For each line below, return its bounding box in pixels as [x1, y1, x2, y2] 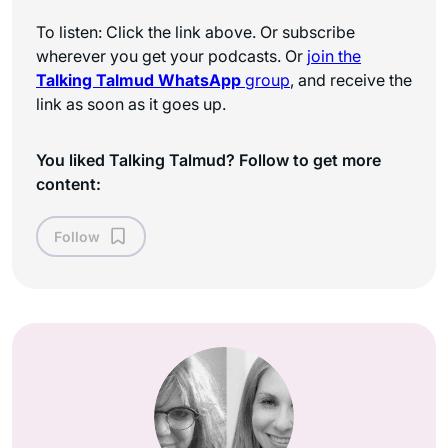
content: [36, 173, 101, 194]
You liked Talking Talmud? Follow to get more [36, 149, 381, 170]
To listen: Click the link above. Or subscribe [36, 21, 355, 42]
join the [307, 45, 361, 66]
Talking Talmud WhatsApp [36, 69, 241, 90]
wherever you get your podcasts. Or [36, 45, 307, 66]
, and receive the [290, 69, 412, 90]
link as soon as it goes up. [36, 93, 226, 114]
